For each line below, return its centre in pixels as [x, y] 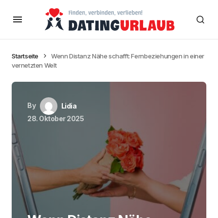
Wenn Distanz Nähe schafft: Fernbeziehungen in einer [128, 56]
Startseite [25, 56]
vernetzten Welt [34, 65]
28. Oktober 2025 [56, 118]
